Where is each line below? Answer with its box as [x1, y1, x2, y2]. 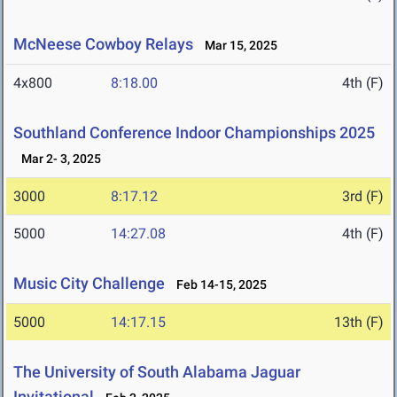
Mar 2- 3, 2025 [13, 152, 101, 167]
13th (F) [334, 314, 384, 331]
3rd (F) [342, 188, 384, 206]
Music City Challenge [13, 274, 165, 293]
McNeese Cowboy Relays [13, 35, 197, 54]
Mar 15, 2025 [197, 38, 277, 53]
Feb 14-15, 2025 [168, 277, 267, 292]
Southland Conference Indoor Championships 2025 [13, 123, 375, 143]
